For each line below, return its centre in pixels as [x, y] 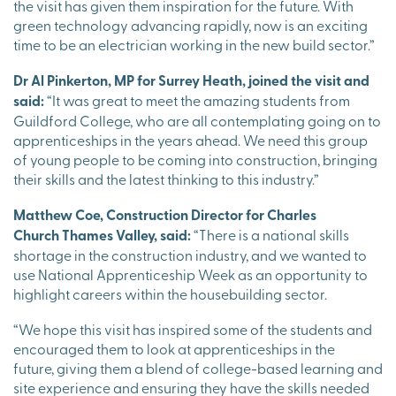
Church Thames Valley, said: [102, 235]
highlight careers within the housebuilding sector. [171, 294]
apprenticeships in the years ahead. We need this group [190, 140]
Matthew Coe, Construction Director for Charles [165, 215]
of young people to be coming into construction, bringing [195, 160]
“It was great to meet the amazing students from [197, 100]
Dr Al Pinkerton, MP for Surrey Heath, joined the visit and [191, 80]
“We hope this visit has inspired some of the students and [193, 329]
